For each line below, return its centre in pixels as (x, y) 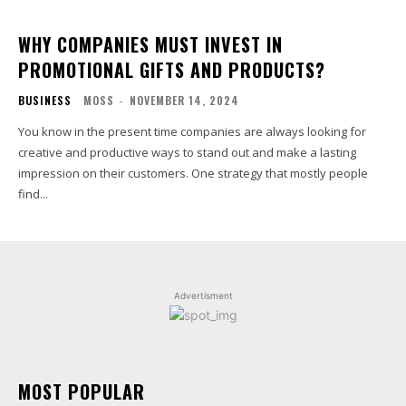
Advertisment (203, 295)
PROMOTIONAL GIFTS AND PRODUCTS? (172, 69)
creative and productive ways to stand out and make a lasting (187, 152)
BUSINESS (45, 100)
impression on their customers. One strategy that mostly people (193, 173)
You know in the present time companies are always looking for (192, 131)
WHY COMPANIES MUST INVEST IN (150, 44)
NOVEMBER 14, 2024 (184, 100)
